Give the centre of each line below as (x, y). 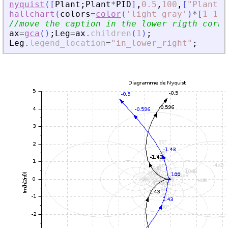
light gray (157, 14)
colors (75, 14)
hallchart (32, 14)
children (111, 33)
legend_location (68, 43)
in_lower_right (152, 43)
